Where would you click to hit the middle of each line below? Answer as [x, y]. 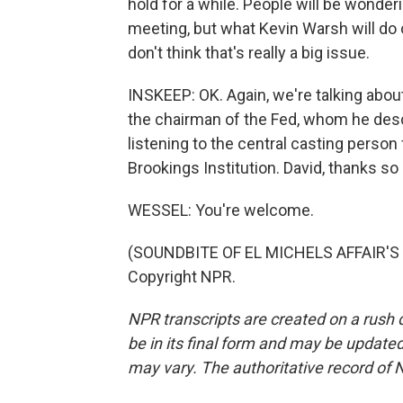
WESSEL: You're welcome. [221, 210]
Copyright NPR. [182, 277]
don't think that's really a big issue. [249, 53]
